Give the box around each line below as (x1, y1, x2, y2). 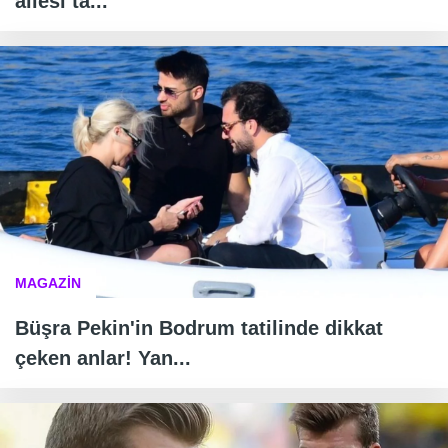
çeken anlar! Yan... (15, 347, 191, 370)
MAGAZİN (15, 275, 81, 292)
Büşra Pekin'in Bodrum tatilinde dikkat (15, 317, 383, 340)
